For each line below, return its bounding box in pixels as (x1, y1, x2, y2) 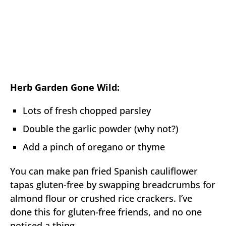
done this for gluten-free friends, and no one (10, 205, 202, 218)
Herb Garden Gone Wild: (10, 81, 120, 93)
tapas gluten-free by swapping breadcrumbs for (10, 178, 215, 191)
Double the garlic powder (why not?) (23, 122, 179, 135)
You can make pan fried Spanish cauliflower (10, 164, 198, 177)
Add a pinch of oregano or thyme (23, 140, 165, 153)
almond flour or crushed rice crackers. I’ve (10, 192, 192, 204)
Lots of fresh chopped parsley (23, 104, 151, 117)
